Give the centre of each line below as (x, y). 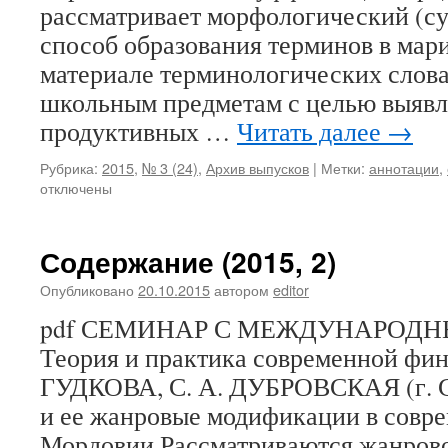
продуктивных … (138, 131)
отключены (76, 187)
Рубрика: (69, 167)
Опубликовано (87, 289)
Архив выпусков (257, 167)
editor (291, 289)
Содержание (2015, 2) (188, 261)
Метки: (343, 167)
